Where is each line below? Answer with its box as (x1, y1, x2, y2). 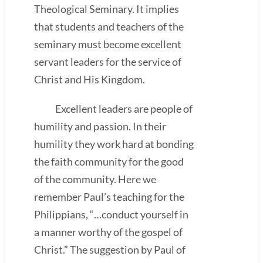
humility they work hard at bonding (34, 137, 194, 150)
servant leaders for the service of (34, 55, 181, 68)
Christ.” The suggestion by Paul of (34, 242, 186, 256)
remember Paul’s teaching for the (34, 190, 184, 203)
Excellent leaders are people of (34, 102, 193, 115)
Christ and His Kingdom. (34, 72, 145, 86)
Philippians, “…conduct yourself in (34, 207, 188, 221)
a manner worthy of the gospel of (34, 225, 183, 238)
